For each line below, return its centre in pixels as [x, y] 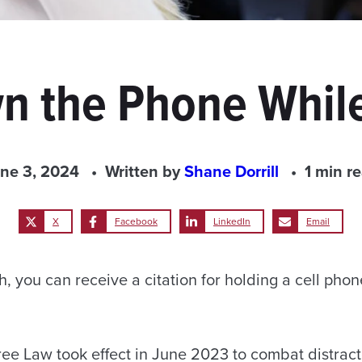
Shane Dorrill [234, 171]
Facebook [136, 221]
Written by [145, 171]
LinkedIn [232, 221]
